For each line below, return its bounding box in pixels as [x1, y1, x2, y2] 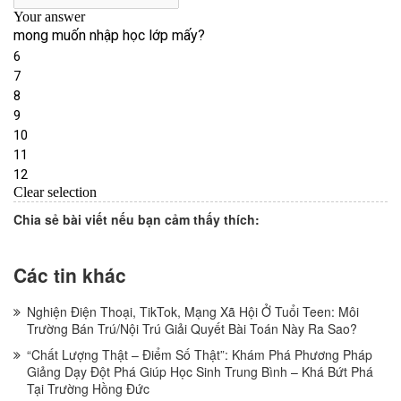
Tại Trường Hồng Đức [27, 379, 149, 397]
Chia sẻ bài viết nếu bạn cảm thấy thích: [13, 210, 260, 229]
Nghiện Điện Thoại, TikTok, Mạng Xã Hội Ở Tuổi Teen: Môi [27, 302, 359, 320]
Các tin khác [13, 260, 126, 288]
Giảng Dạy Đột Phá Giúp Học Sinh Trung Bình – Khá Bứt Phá [27, 362, 373, 380]
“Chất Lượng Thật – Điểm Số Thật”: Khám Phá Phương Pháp [27, 345, 372, 363]
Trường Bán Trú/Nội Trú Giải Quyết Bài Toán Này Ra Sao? [27, 319, 357, 337]
